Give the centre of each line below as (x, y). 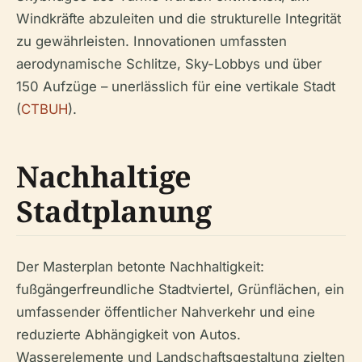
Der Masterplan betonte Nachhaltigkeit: (140, 267)
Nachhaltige (104, 177)
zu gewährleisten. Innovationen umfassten (152, 42)
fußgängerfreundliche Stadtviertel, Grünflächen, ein (180, 290)
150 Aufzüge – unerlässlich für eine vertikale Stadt (176, 87)
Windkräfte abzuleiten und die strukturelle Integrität (179, 19)
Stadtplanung (114, 212)
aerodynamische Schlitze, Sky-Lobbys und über (169, 64)
